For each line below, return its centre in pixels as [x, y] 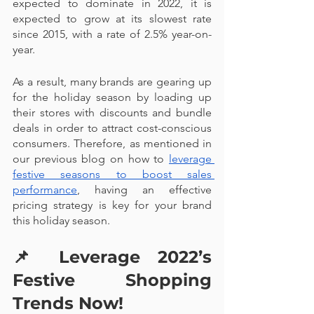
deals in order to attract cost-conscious [112, 128]
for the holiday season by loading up [112, 97]
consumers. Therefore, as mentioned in [112, 143]
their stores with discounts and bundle [112, 112]
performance [45, 190]
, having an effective [144, 190]
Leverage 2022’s [136, 257]
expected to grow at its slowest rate [112, 19]
